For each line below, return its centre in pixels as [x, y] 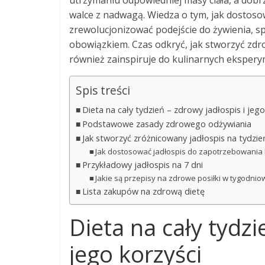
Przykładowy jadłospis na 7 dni [142, 165]
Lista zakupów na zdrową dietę [143, 191]
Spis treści [103, 91]
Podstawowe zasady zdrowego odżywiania [167, 124]
